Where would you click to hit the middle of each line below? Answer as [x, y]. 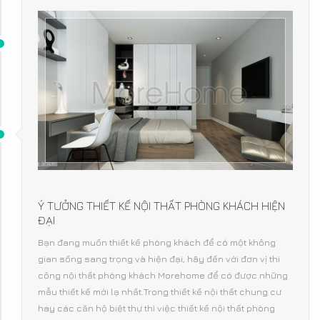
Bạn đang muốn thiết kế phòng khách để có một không [157, 242]
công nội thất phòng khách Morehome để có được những [163, 275]
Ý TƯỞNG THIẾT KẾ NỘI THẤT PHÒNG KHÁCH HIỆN [161, 206]
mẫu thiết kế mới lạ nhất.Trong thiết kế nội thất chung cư [160, 292]
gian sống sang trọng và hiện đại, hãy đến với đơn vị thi [159, 259]
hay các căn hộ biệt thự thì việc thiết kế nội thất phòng [156, 308]
